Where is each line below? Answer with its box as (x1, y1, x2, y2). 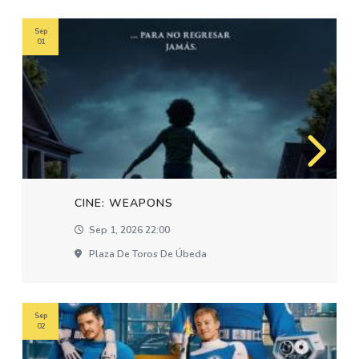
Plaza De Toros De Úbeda (87, 248, 208, 260)
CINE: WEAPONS (75, 196, 174, 211)
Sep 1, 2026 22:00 (87, 224, 171, 236)
